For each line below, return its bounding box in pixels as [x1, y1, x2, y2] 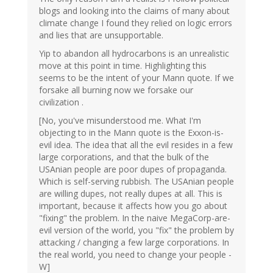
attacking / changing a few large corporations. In [39, 236, 229, 249]
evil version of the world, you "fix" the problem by [39, 224, 234, 236]
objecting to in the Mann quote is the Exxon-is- [39, 127, 224, 139]
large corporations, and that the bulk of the [39, 151, 209, 163]
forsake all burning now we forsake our [39, 84, 193, 96]
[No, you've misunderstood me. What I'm [39, 115, 201, 127]
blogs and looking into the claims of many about [39, 5, 230, 17]
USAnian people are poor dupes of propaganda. [39, 163, 227, 175]
